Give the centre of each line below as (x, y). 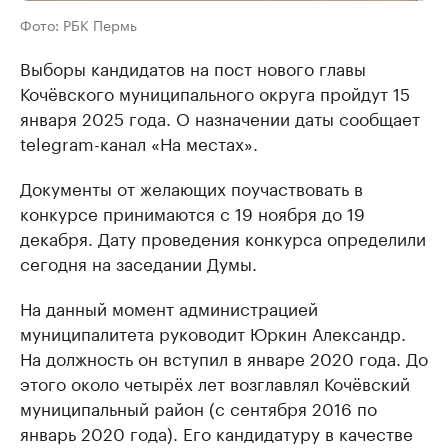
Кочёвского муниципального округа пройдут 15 (215, 92)
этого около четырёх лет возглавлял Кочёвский (215, 382)
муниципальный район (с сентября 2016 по (198, 407)
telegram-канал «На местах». (139, 142)
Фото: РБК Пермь (78, 24)
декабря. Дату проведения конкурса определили (223, 237)
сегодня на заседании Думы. (138, 262)
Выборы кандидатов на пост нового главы (193, 67)
